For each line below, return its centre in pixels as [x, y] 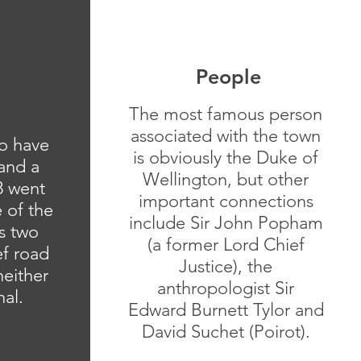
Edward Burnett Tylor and [226, 310]
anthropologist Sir [226, 288]
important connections [226, 201]
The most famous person [226, 114]
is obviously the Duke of [226, 158]
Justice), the [226, 266]
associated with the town [226, 136]
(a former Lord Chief [226, 245]
